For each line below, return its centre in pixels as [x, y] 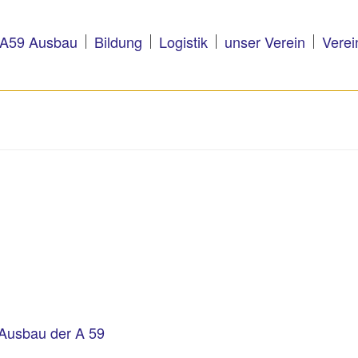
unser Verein [265, 42]
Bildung [118, 42]
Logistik [183, 42]
